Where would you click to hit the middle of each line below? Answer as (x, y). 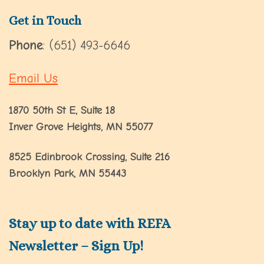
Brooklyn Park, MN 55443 (67, 173)
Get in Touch (45, 21)
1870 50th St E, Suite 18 (62, 110)
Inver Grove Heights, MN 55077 (81, 126)
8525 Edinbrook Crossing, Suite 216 (89, 156)
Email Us (33, 78)
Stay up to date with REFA (90, 224)
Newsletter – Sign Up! (76, 246)
